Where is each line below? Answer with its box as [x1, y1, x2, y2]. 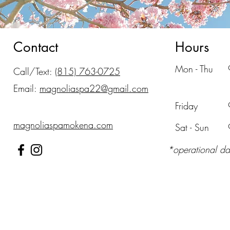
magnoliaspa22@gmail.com [40, 82, 148, 94]
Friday [175, 100, 198, 112]
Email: [13, 82, 40, 94]
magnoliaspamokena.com [13, 119, 113, 131]
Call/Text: [13, 65, 55, 78]
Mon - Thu [175, 63, 213, 75]
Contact [13, 39, 58, 56]
